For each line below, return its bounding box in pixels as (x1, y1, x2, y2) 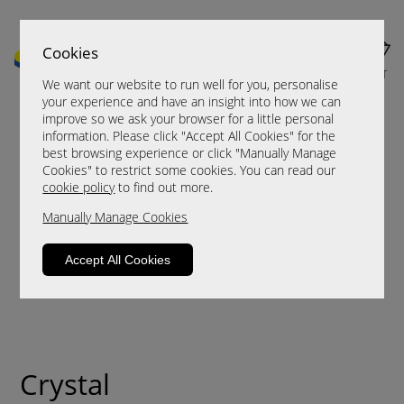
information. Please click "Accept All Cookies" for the (42, 127, 336, 145)
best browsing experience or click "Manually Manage (42, 144, 337, 162)
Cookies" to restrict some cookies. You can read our (42, 161, 336, 179)
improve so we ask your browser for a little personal (42, 110, 335, 128)
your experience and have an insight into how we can (42, 93, 342, 111)
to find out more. (115, 179, 214, 197)
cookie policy (42, 179, 115, 197)
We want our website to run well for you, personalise (42, 76, 339, 94)
